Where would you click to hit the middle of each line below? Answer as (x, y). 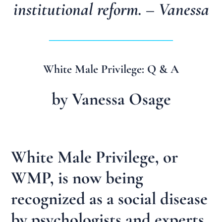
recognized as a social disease (110, 199)
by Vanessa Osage (111, 99)
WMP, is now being (77, 178)
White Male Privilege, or (95, 157)
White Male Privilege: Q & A (111, 69)
